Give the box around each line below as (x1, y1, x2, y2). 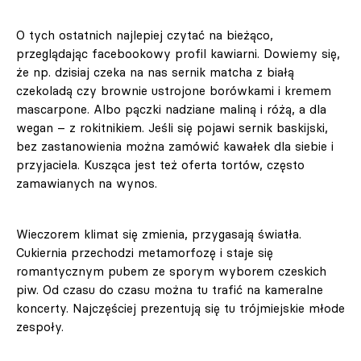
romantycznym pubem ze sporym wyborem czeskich (16, 263, 326, 280)
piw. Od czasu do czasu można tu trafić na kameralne (16, 282, 323, 298)
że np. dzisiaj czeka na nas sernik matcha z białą (16, 64, 294, 81)
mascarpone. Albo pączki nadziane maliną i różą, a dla (16, 102, 326, 118)
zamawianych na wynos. (16, 176, 161, 192)
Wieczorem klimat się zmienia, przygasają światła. (16, 226, 301, 243)
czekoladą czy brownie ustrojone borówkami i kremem (16, 83, 331, 99)
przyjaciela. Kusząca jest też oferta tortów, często (16, 157, 305, 173)
